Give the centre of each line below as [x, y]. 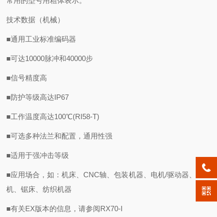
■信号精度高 [27, 78]
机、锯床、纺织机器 [39, 189]
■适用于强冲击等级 [38, 155]
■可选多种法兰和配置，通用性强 [60, 136]
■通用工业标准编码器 [41, 39]
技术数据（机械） [36, 20]
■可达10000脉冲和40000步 [50, 58]
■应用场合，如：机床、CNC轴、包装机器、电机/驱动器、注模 [108, 175]
